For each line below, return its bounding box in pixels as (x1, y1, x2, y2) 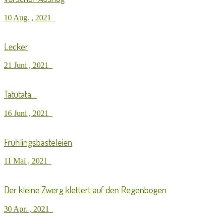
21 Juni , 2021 (4, 61, 53, 70)
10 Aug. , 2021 (4, 13, 55, 22)
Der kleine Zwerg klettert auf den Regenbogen (4, 183, 166, 195)
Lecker (4, 40, 28, 52)
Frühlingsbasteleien (4, 136, 72, 148)
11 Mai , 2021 (4, 157, 52, 166)
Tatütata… (4, 88, 37, 100)
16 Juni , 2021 (4, 109, 53, 117)
